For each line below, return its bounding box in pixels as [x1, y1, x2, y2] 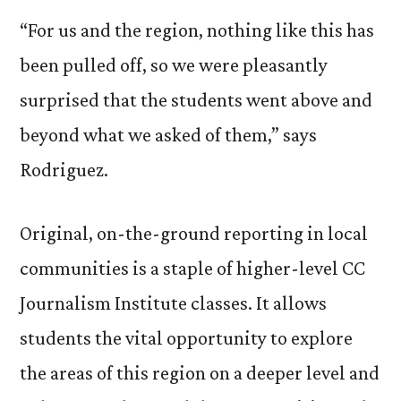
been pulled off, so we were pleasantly [20, 54, 328, 76]
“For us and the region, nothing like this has [20, 19, 374, 41]
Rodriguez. [20, 158, 108, 181]
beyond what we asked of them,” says [20, 124, 317, 146]
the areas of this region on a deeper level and [20, 362, 380, 384]
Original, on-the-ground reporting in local [20, 222, 368, 244]
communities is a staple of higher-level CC [20, 257, 365, 279]
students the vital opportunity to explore [20, 327, 353, 349]
